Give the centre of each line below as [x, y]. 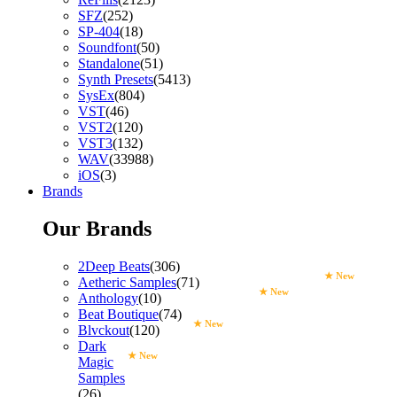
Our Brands [97, 228]
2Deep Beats [114, 266]
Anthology [108, 298]
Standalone [109, 64]
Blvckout [104, 330]
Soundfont [107, 48]
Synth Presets [116, 80]
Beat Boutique [118, 314]
